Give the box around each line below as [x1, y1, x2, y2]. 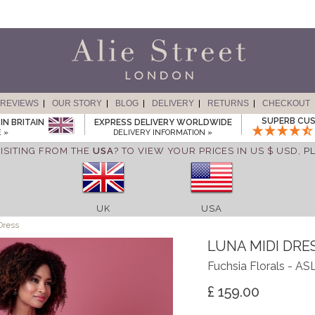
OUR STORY [51, 98, 102, 108]
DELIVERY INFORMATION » [113, 128, 212, 137]
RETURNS [207, 98, 249, 108]
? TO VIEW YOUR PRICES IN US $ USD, [113, 146, 304, 156]
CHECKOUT [262, 98, 310, 108]
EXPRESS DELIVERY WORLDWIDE [94, 117, 232, 127]
